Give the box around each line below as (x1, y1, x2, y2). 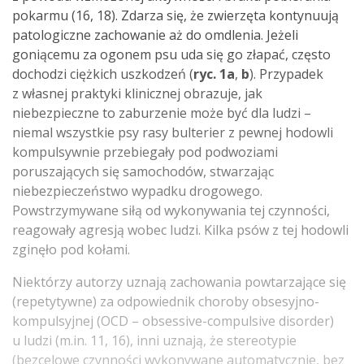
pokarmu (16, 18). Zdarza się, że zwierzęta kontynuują (12, 6, 339, 24)
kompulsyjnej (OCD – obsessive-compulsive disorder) (12, 311, 334, 330)
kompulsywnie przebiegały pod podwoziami (12, 142, 278, 161)
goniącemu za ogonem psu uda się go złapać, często (12, 45, 331, 63)
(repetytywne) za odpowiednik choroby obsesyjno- (12, 292, 319, 310)
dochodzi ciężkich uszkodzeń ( (12, 64, 193, 83)
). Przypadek (249, 64, 323, 83)
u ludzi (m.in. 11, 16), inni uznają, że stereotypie (12, 331, 297, 349)
